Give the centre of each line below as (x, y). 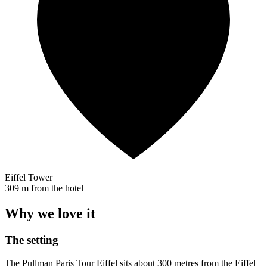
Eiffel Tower (29, 178)
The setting (32, 240)
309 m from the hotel (44, 188)
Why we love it (50, 214)
